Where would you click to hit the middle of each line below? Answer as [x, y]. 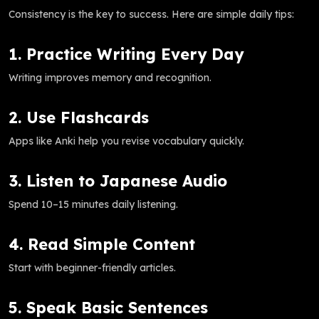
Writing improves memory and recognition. [110, 77]
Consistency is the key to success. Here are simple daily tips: [151, 14]
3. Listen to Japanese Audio [118, 180]
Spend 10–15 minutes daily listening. [93, 204]
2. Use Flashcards [79, 117]
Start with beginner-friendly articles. [92, 267]
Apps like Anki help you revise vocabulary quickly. [126, 141]
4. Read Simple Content [102, 244]
